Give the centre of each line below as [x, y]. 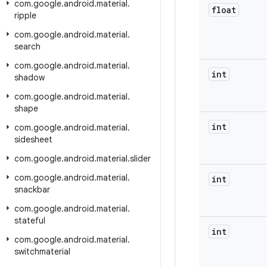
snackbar [32, 190]
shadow [30, 77]
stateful [30, 221]
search [27, 46]
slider [140, 159]
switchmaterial [42, 252]
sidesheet [33, 139]
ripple [25, 15]
